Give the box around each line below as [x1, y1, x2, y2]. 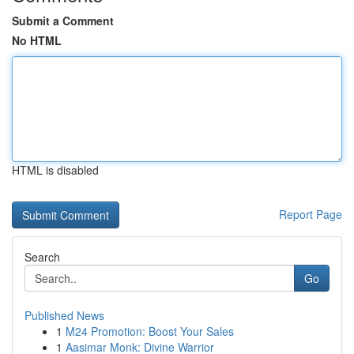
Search [24, 249, 60, 265]
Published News [24, 307, 104, 323]
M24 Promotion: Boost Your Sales [66, 323, 234, 339]
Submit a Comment [12, 13, 114, 28]
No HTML [12, 32, 62, 48]
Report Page [279, 206, 342, 222]
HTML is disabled [12, 162, 99, 178]
